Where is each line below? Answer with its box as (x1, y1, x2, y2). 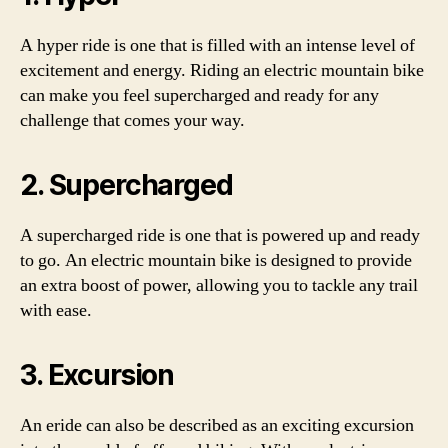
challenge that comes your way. (20, 108, 245, 132)
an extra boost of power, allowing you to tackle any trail (20, 273, 418, 297)
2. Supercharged (20, 167, 233, 202)
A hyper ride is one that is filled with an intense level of (20, 33, 415, 57)
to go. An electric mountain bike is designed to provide (20, 248, 412, 272)
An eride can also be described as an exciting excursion (20, 413, 414, 437)
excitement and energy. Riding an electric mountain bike (20, 58, 424, 82)
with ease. (20, 298, 92, 322)
